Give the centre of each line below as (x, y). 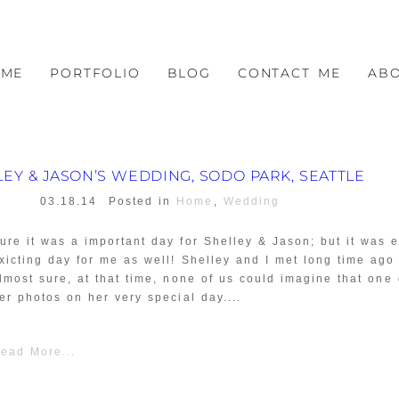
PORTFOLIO (95, 73)
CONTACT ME (289, 73)
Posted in (143, 201)
